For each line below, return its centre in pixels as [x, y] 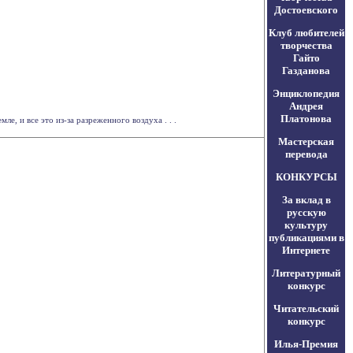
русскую [306, 212]
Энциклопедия [306, 93]
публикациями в [306, 238]
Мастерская [306, 141]
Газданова [306, 71]
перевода [306, 154]
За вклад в [306, 200]
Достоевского [306, 10]
